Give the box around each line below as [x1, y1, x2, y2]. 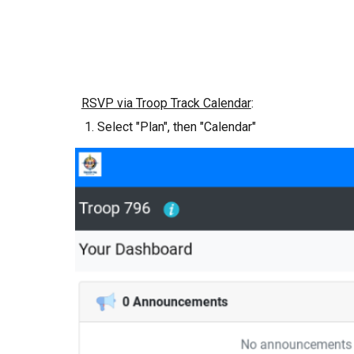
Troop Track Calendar [135, 96, 251, 111]
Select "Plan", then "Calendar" [96, 119, 256, 134]
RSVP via [81, 96, 136, 111]
